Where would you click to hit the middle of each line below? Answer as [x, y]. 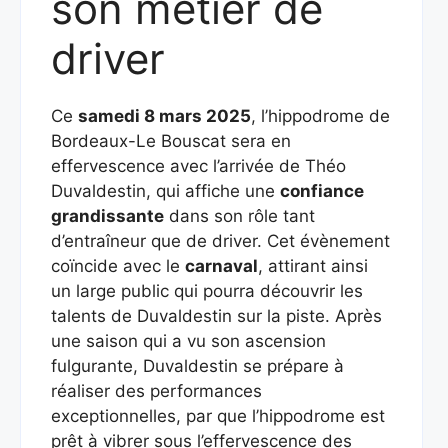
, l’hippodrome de [320, 116]
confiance [322, 191]
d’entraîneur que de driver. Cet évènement [220, 241]
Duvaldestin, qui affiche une [165, 191]
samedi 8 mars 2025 [164, 116]
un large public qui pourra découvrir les [207, 291]
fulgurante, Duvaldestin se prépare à [197, 366]
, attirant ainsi [313, 266]
